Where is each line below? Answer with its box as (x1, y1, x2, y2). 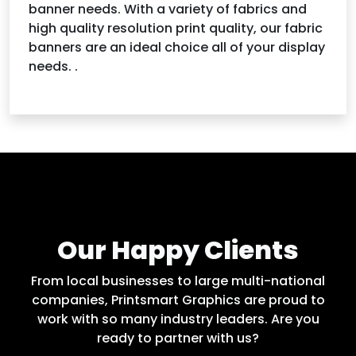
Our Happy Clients (57, 231, 299, 268)
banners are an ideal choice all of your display (29, 37, 325, 56)
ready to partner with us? (97, 328, 259, 347)
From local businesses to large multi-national (31, 271, 325, 290)
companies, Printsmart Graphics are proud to (31, 290, 325, 309)
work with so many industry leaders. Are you (37, 309, 319, 328)
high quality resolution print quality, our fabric (29, 18, 323, 37)
